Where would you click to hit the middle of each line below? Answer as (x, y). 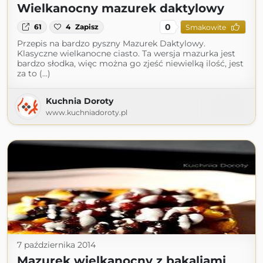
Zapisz (87, 27)
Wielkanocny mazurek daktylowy (121, 8)
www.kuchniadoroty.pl (87, 112)
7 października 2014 (56, 245)
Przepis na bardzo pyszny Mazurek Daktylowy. (111, 43)
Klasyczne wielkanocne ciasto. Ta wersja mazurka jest (126, 53)
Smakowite (205, 27)
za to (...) (34, 73)
